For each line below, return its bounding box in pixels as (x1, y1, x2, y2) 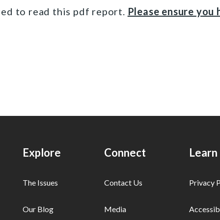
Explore (23, 146, 61, 159)
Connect (104, 146, 146, 159)
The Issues (23, 178, 58, 187)
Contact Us (104, 178, 143, 187)
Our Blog (23, 204, 54, 214)
